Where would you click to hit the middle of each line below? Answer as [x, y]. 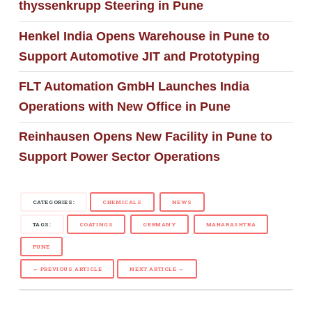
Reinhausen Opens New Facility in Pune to [145, 137]
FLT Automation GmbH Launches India [134, 86]
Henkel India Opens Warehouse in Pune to [144, 36]
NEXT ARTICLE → [157, 268]
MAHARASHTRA [231, 224]
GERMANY [159, 224]
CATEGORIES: [54, 202]
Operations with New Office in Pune [124, 106]
